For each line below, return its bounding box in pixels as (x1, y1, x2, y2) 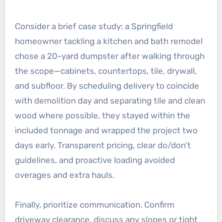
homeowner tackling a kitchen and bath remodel (14, 36, 203, 46)
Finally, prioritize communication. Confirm (14, 199, 174, 210)
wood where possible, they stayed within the (14, 110, 190, 120)
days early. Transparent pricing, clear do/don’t (14, 140, 191, 150)
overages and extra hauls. (14, 169, 114, 180)
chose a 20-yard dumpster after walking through (14, 51, 205, 61)
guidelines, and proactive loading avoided (14, 155, 175, 165)
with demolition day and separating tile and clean (14, 95, 205, 106)
